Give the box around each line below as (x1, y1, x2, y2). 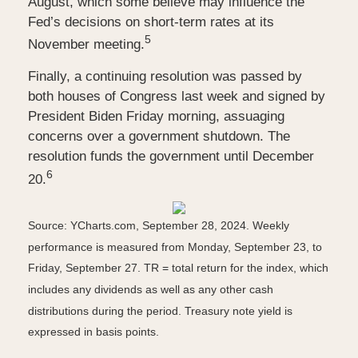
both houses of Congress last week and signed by (28, 89, 325, 105)
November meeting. (28, 37, 145, 53)
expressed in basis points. (28, 325, 159, 339)
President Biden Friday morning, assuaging (28, 109, 284, 125)
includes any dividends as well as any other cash (28, 283, 273, 296)
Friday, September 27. (28, 261, 144, 275)
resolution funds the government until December (28, 149, 314, 165)
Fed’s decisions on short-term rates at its (28, 14, 274, 30)
